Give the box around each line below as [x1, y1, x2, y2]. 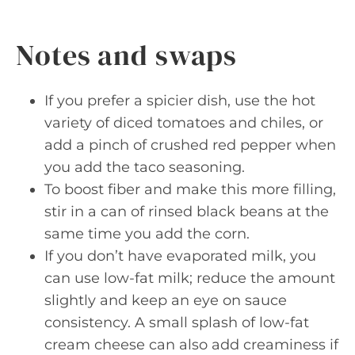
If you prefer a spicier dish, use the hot [44, 92, 315, 109]
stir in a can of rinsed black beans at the [44, 203, 329, 220]
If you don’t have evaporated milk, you [44, 247, 316, 265]
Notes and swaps [16, 36, 237, 74]
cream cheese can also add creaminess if [44, 336, 338, 353]
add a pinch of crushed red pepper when [44, 136, 336, 154]
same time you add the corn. [44, 225, 250, 242]
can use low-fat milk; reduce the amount [44, 269, 335, 287]
